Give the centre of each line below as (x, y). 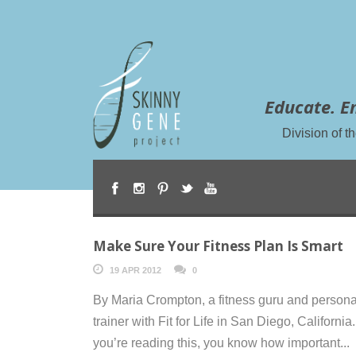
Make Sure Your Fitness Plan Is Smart (218, 246)
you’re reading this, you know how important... (221, 342)
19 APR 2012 (135, 270)
